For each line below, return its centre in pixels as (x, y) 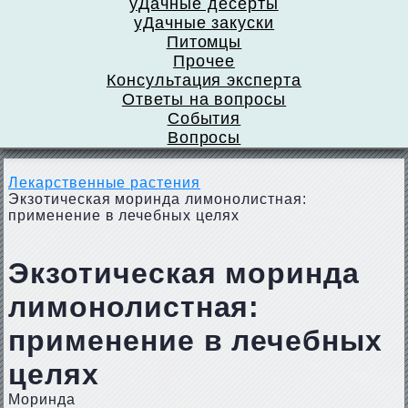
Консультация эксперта (204, 80)
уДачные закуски (204, 23)
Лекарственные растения (104, 183)
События (204, 118)
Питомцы (204, 42)
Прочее (204, 61)
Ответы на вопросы (204, 99)
